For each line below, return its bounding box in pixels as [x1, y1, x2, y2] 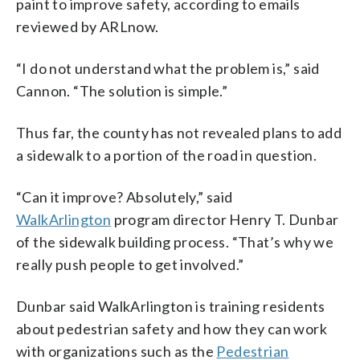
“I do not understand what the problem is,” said [16, 59, 320, 77]
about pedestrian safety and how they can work [16, 319, 327, 337]
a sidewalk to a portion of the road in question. [16, 145, 317, 164]
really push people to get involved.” [16, 255, 244, 273]
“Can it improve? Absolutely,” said [16, 187, 233, 206]
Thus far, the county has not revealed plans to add [16, 123, 342, 141]
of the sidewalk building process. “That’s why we [16, 232, 334, 251]
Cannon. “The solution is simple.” [16, 81, 228, 100]
